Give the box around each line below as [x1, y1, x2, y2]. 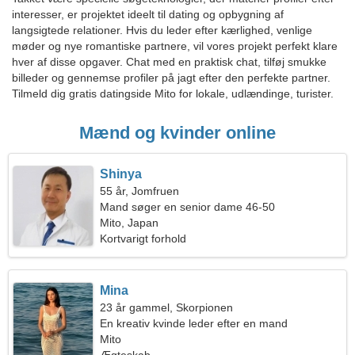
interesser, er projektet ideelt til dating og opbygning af [12, 8, 284, 21]
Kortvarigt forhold [100, 232, 187, 245]
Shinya [100, 167, 143, 181]
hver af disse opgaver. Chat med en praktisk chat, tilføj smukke [12, 55, 326, 68]
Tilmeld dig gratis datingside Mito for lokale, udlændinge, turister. [12, 87, 334, 100]
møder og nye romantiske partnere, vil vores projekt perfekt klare [12, 40, 338, 52]
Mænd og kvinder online [79, 123, 276, 143]
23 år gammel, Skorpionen [100, 301, 234, 314]
